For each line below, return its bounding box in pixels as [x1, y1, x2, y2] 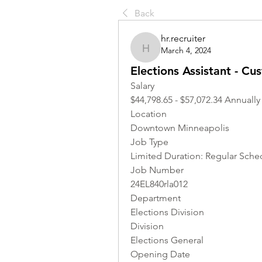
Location [130, 108, 169, 119]
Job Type [130, 136, 168, 147]
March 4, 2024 [161, 45, 211, 56]
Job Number [130, 164, 184, 175]
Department [130, 192, 181, 204]
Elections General [130, 235, 204, 246]
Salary [130, 80, 154, 91]
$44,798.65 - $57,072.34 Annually [130, 94, 260, 105]
